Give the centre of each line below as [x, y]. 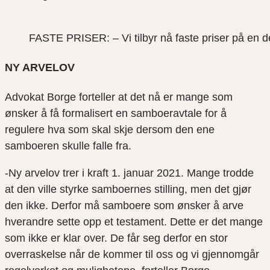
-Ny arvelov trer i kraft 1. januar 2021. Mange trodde [129, 173]
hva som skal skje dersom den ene [130, 129]
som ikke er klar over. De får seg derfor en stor [116, 238]
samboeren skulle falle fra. [68, 146]
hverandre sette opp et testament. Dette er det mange [134, 221]
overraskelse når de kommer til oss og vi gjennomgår [132, 254]
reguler [22, 129]
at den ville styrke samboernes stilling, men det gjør [128, 189]
